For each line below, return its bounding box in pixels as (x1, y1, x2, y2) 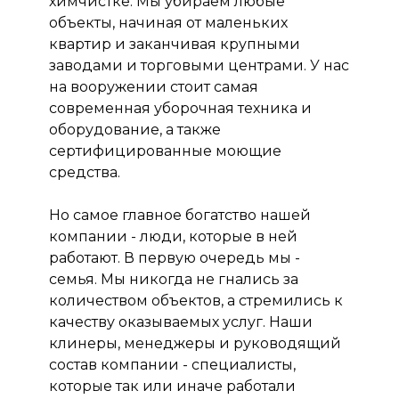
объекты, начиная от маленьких (49, 13, 288, 31)
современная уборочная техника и (49, 99, 312, 117)
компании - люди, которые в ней (49, 227, 297, 245)
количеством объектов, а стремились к (49, 291, 343, 309)
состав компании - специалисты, (49, 355, 296, 373)
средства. (49, 163, 120, 181)
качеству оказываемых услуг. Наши (49, 313, 313, 330)
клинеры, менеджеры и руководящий (49, 334, 341, 352)
